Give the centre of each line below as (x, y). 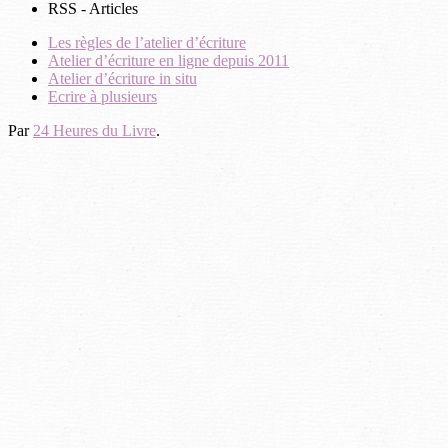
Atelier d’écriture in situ (122, 78)
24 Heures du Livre (94, 130)
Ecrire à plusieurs (102, 96)
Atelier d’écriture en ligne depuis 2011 (168, 60)
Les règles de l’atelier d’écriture (147, 42)
